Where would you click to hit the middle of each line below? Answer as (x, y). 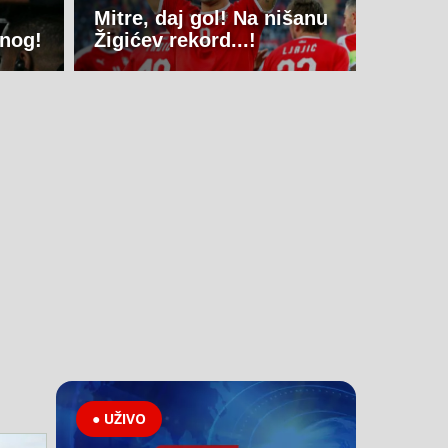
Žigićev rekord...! (174, 40)
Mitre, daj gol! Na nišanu (210, 18)
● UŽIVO (118, 419)
